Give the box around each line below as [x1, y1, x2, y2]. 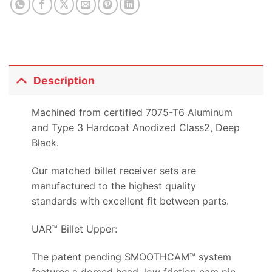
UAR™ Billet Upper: [31, 223, 117, 235]
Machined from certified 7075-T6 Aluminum [31, 106, 233, 119]
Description [33, 73, 95, 87]
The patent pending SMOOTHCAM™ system [31, 250, 231, 263]
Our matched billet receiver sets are [31, 165, 196, 177]
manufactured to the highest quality [31, 180, 196, 192]
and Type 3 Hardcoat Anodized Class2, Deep [31, 121, 240, 134]
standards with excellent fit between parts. [31, 195, 229, 208]
